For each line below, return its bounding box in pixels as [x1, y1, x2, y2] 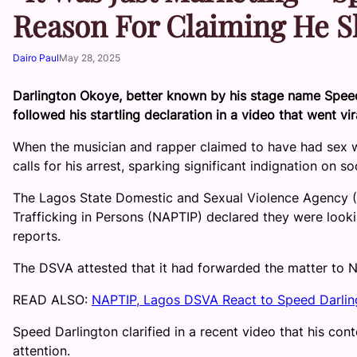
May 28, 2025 [59, 52, 120, 65]
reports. [13, 228, 61, 245]
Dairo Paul [13, 52, 59, 65]
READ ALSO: [13, 292, 92, 308]
